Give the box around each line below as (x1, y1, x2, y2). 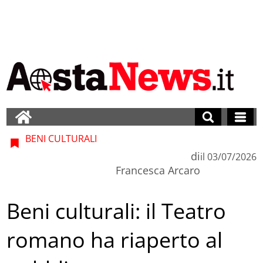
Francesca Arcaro (115, 163, 200, 177)
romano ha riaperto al (6, 225, 223, 255)
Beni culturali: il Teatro (6, 197, 227, 226)
